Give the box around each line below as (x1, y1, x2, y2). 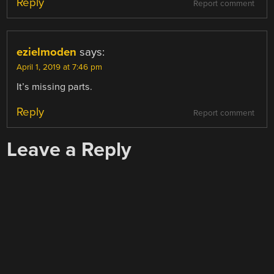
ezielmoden (17, 45, 77, 59)
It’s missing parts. (17, 81, 93, 94)
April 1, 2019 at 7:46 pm (17, 62, 103, 73)
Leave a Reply (7, 138, 132, 162)
